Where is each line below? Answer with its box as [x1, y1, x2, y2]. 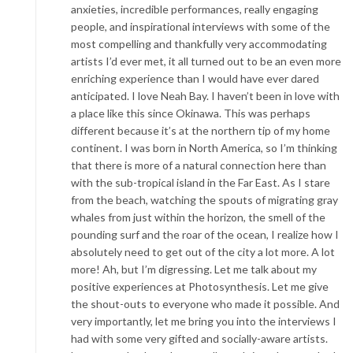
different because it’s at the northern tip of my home [71, 124, 330, 137]
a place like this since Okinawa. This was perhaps [71, 106, 310, 120]
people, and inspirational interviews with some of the [71, 20, 330, 33]
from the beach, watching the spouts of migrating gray [71, 193, 338, 206]
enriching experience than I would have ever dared [71, 72, 319, 85]
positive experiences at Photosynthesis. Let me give [71, 280, 329, 293]
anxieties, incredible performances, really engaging [71, 2, 318, 16]
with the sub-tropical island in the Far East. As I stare [71, 176, 330, 189]
